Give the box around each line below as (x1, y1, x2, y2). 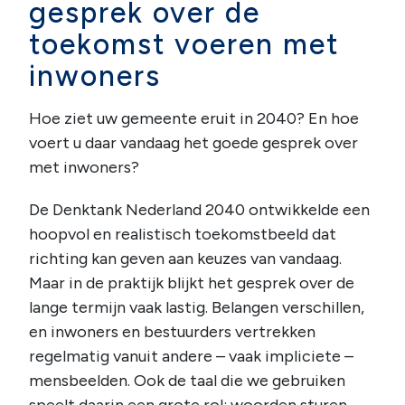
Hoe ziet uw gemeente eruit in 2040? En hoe (29, 108, 359, 128)
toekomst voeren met (29, 26, 339, 61)
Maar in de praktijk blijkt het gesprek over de (29, 272, 354, 293)
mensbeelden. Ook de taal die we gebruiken (29, 370, 345, 391)
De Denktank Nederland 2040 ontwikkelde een (29, 199, 370, 220)
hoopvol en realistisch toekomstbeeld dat (29, 223, 336, 244)
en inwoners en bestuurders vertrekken (29, 321, 316, 342)
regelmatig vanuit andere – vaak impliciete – (29, 345, 353, 366)
